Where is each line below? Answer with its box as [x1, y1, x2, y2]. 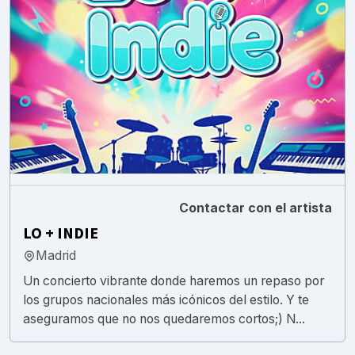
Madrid [36, 247, 76, 263]
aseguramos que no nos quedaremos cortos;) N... [23, 311, 305, 326]
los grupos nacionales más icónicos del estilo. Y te [23, 292, 309, 307]
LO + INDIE [23, 222, 98, 245]
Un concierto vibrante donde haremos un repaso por [23, 273, 324, 288]
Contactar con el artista [179, 200, 332, 216]
